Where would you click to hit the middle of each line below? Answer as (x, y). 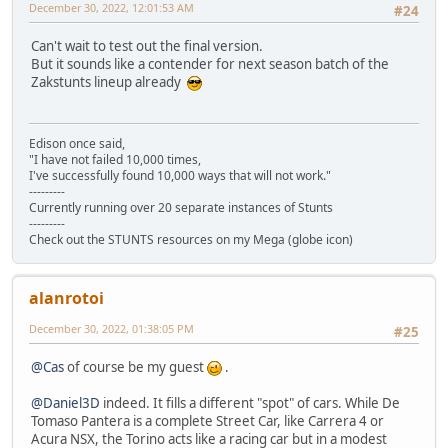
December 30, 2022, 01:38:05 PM (111, 329)
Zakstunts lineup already (109, 81)
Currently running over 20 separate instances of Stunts (181, 208)
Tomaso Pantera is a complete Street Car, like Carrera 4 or (207, 420)
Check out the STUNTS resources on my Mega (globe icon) (191, 240)
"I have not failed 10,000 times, (115, 160)
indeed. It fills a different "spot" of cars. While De (250, 402)
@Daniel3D (65, 402)
